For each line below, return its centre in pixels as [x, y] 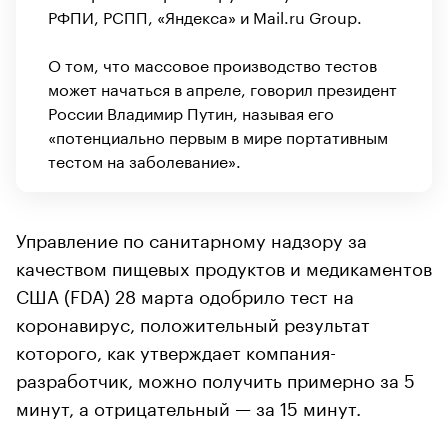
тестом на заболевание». [144, 159]
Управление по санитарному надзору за [191, 237]
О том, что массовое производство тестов [212, 63]
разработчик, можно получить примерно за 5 [215, 377]
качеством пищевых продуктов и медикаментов [224, 265]
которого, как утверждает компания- [176, 349]
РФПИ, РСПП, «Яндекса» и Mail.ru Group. [205, 15]
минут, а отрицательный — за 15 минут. [188, 405]
